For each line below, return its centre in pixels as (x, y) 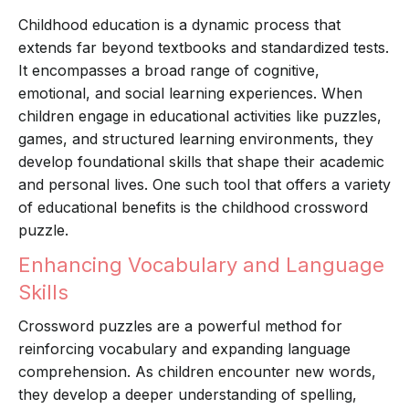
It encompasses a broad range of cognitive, (169, 71)
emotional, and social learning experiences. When (190, 94)
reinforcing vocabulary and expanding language (184, 349)
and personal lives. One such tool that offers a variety (204, 185)
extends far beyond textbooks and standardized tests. (204, 48)
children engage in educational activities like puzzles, (200, 116)
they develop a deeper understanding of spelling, (188, 395)
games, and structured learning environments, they (196, 139)
